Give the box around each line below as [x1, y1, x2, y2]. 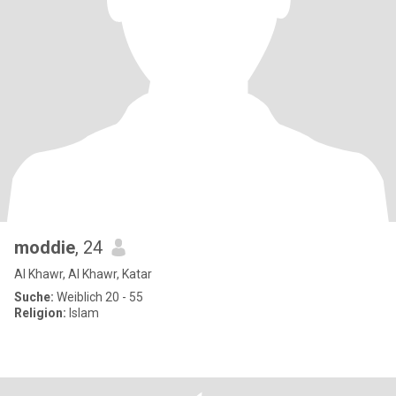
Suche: [14, 290, 54, 304]
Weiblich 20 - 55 [54, 290, 143, 304]
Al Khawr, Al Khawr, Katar [14, 267, 152, 281]
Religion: [14, 306, 66, 320]
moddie [14, 237, 75, 258]
